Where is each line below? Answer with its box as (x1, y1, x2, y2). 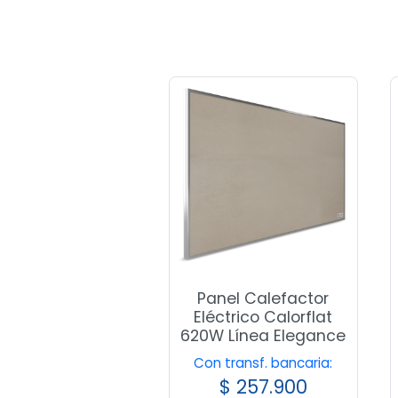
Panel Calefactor (197, 288, 330, 310)
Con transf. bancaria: (194, 353, 333, 372)
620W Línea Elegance (180, 325, 346, 347)
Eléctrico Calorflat (194, 306, 333, 329)
